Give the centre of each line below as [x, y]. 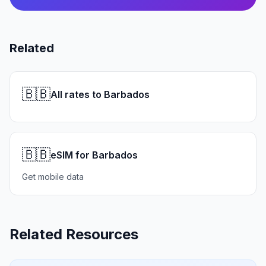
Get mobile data [53, 177]
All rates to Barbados [100, 94]
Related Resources [74, 234]
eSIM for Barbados [94, 155]
